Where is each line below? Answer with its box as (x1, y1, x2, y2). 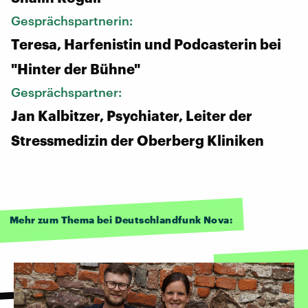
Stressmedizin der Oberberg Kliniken (11, 131, 264, 148)
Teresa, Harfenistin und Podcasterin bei (11, 35, 281, 52)
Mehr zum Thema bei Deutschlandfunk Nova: (10, 213, 232, 225)
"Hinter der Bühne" (11, 60, 140, 77)
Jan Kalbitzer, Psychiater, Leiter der (11, 107, 252, 124)
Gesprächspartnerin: (11, 12, 135, 28)
